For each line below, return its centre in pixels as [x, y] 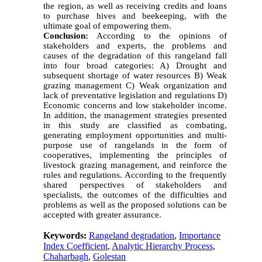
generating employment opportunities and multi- [135, 135]
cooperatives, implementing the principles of [135, 155]
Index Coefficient [76, 246]
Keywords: [66, 235]
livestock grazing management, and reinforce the [135, 165]
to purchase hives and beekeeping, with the [135, 15]
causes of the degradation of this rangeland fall [135, 55]
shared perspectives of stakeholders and [135, 185]
